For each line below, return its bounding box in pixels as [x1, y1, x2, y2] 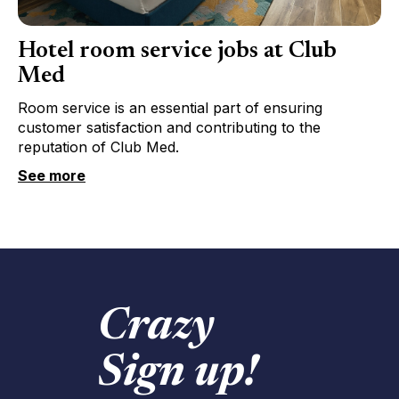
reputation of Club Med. [18, 137, 179, 156]
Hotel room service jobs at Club [18, 39, 337, 63]
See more [18, 166, 85, 184]
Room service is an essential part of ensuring [18, 98, 322, 117]
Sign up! [98, 353, 257, 396]
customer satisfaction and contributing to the [18, 118, 321, 136]
